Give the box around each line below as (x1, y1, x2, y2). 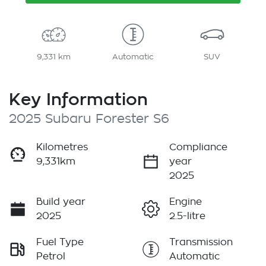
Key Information (9, 90, 148, 109)
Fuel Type (36, 237, 84, 248)
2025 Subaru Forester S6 (9, 113, 169, 126)
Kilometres (36, 142, 88, 153)
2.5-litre (169, 211, 205, 221)
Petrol (36, 252, 65, 262)
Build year (36, 197, 85, 207)
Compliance (169, 142, 227, 153)
